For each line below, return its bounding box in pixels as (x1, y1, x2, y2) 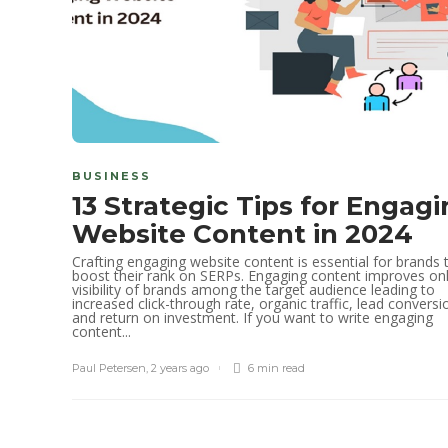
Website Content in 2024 (72, 217, 420, 250)
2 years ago (151, 360, 209, 375)
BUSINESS (72, 168, 151, 183)
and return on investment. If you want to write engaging (72, 307, 433, 327)
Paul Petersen (72, 360, 146, 375)
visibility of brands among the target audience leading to (72, 279, 435, 299)
